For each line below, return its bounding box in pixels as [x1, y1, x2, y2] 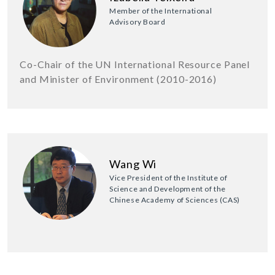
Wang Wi [109, 157, 157, 171]
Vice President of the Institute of [109, 173, 228, 183]
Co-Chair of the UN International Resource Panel [20, 58, 250, 71]
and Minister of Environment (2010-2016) [20, 73, 217, 85]
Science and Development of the [109, 184, 227, 194]
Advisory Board [109, 17, 166, 26]
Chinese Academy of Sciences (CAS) [109, 195, 240, 205]
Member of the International [109, 6, 212, 15]
